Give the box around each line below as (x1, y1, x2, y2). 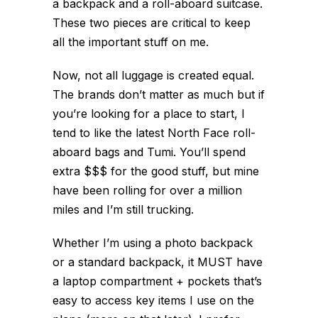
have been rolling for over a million (53, 182, 242, 197)
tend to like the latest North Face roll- (53, 125, 256, 140)
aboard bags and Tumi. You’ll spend (53, 144, 246, 159)
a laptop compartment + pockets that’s (53, 273, 262, 288)
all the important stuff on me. (53, 34, 209, 49)
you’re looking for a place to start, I (53, 106, 245, 121)
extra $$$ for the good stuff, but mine (53, 163, 259, 178)
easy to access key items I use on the (53, 292, 254, 307)
